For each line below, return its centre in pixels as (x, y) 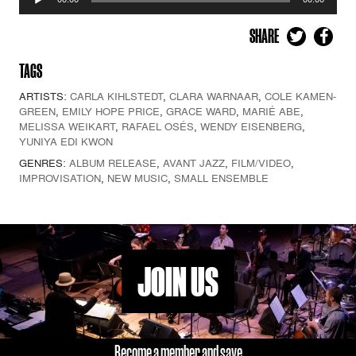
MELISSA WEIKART (67, 126)
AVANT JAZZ (194, 163)
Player (37, 10)
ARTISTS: (44, 96)
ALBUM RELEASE (113, 163)
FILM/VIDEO (261, 163)
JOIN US (178, 281)
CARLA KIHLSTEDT (116, 96)
